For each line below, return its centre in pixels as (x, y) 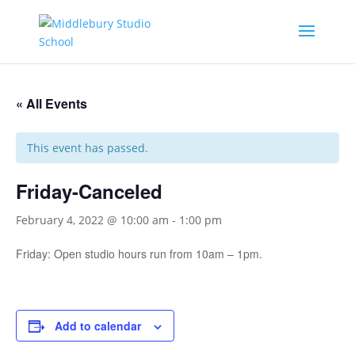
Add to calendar (98, 326)
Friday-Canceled (89, 191)
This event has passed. (88, 148)
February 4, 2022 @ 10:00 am (92, 220)
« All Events (52, 103)
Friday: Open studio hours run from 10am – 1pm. (139, 254)
